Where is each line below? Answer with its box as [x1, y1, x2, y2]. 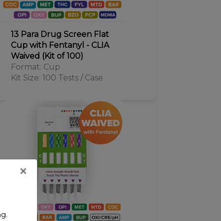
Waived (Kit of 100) [10, 51, 83, 61]
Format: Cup [10, 62, 60, 72]
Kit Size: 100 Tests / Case [10, 73, 103, 82]
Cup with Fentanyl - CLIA [10, 40, 109, 50]
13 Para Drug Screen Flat [10, 30, 109, 39]
